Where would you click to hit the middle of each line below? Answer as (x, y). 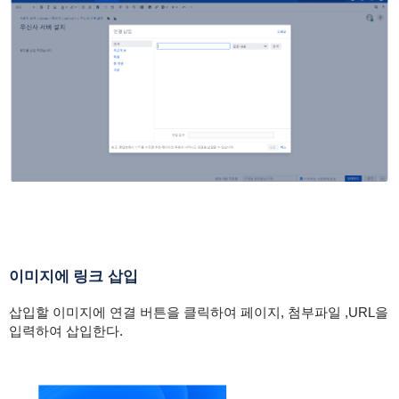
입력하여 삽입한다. (65, 330)
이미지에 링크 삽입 (73, 276)
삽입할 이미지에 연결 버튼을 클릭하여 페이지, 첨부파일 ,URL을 (198, 312)
